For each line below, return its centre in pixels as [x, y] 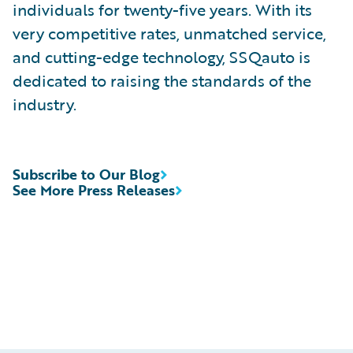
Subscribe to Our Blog [86, 174]
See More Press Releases [94, 190]
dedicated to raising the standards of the [162, 80]
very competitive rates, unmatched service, [169, 33]
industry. [45, 104]
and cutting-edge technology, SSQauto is [162, 57]
